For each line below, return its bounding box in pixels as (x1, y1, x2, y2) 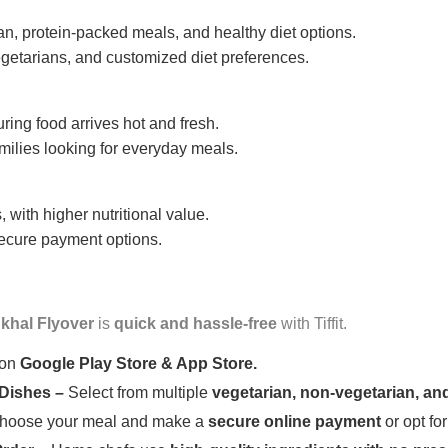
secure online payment (208, 413, 381, 431)
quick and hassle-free (114, 315, 277, 333)
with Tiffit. (277, 315, 347, 333)
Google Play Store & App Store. (20, 355, 257, 373)
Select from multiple (68, 384, 212, 402)
